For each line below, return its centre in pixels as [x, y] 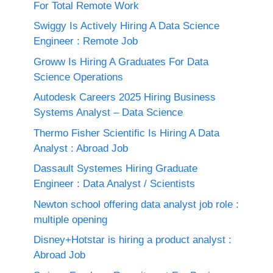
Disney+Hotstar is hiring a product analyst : [133, 240]
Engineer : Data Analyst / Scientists [114, 184]
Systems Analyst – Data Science [108, 113]
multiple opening [70, 219]
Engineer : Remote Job [86, 41]
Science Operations [78, 77]
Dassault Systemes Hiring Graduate [115, 169]
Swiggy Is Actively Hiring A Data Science [126, 26]
